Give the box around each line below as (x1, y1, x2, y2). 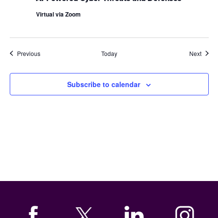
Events (39, 48, 58, 57)
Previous (17, 49, 40, 57)
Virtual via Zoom (36, 9, 81, 18)
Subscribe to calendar (67, 79, 140, 89)
